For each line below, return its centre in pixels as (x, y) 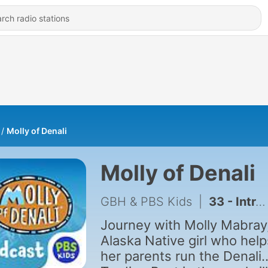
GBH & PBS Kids (146, 202)
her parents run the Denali (181, 256)
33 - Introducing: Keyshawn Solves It (232, 202)
